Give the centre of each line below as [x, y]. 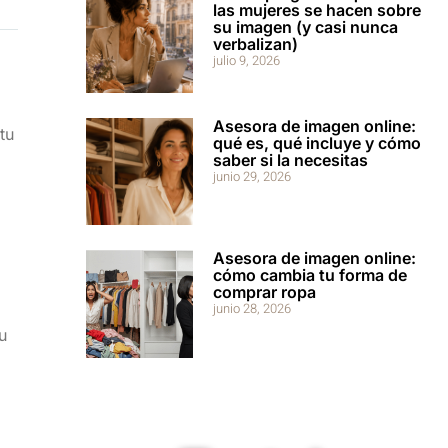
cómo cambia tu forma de [310, 275]
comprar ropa [265, 292]
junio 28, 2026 [252, 309]
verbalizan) [256, 44]
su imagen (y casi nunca [306, 27]
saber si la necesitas [291, 159]
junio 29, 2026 [252, 176]
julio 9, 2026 [247, 61]
